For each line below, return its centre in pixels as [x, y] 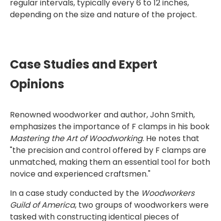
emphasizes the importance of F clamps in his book [110, 127]
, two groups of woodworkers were [142, 205]
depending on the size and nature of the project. [103, 15]
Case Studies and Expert [84, 64]
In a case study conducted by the [75, 193]
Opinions [37, 84]
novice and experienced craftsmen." [80, 174]
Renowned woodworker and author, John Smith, [102, 115]
